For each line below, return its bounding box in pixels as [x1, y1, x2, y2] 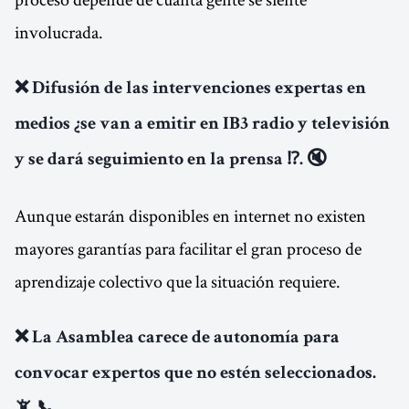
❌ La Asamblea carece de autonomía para [15, 330, 340, 348]
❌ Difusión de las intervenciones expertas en [15, 80, 366, 99]
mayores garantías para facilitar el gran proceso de [15, 236, 362, 260]
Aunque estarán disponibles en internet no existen [15, 204, 366, 227]
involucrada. [15, 20, 103, 44]
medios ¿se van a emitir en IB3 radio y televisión [15, 116, 390, 134]
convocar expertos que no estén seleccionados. [15, 365, 376, 383]
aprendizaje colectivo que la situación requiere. [15, 269, 341, 293]
